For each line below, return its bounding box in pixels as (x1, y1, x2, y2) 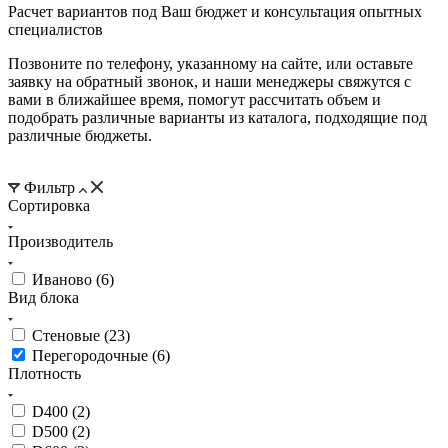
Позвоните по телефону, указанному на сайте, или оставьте (8, 55, 413, 73)
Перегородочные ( (32, 347, 157, 365)
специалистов (8, 21, 103, 39)
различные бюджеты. (8, 127, 152, 145)
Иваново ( (32, 271, 101, 289)
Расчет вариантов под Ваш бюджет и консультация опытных (8, 3, 422, 21)
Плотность (8, 365, 81, 383)
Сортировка (8, 197, 90, 215)
